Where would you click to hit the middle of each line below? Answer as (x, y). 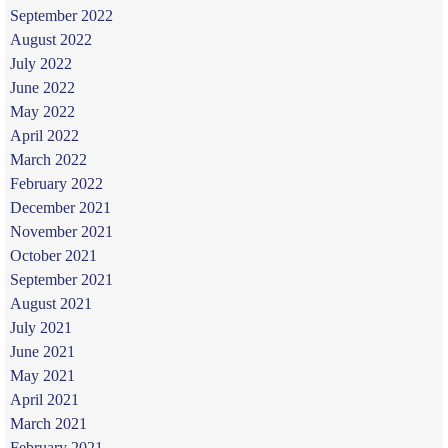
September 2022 (61, 15)
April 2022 (44, 135)
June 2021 (42, 351)
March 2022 (48, 159)
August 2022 (50, 39)
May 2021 (42, 375)
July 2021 (40, 327)
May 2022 (42, 111)
